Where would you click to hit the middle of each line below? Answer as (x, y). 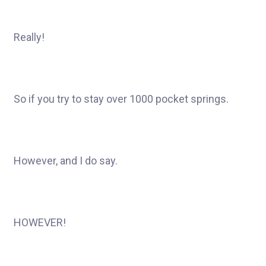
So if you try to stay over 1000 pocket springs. (121, 99)
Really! (29, 37)
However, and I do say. (66, 161)
